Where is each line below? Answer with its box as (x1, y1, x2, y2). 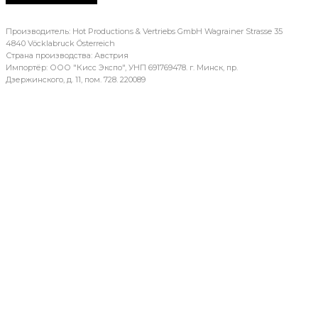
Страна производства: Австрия (5, 50, 128, 60)
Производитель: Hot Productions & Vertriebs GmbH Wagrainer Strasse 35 (5, 26, 283, 36)
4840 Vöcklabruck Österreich (5, 38, 115, 48)
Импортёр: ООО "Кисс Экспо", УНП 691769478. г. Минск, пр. (5, 62, 238, 72)
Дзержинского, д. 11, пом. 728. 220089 (5, 74, 146, 84)
